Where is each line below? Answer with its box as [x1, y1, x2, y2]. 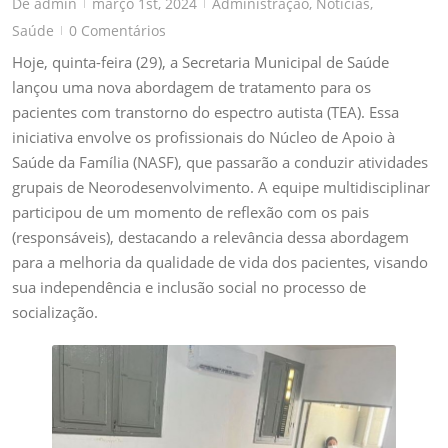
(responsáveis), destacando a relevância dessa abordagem [12, 227, 409, 248]
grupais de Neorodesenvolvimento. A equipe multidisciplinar [12, 177, 430, 198]
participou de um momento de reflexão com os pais [12, 202, 369, 223]
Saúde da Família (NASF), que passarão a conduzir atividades [12, 152, 428, 173]
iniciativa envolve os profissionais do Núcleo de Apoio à [12, 127, 395, 148]
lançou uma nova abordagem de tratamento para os [12, 77, 371, 98]
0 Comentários [69, 21, 166, 41]
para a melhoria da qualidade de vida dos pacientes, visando [12, 252, 428, 273]
